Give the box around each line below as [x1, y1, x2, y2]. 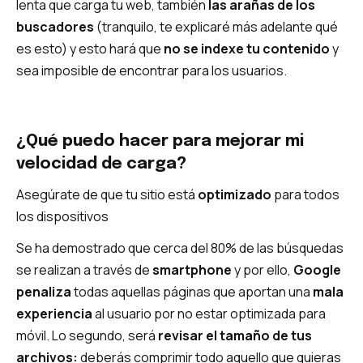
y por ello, [232, 261, 293, 280]
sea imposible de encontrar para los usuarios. [16, 61, 287, 79]
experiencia [16, 305, 92, 323]
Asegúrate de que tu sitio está [16, 185, 198, 203]
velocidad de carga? [16, 155, 186, 173]
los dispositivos [16, 207, 109, 225]
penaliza [16, 283, 71, 301]
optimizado [198, 185, 271, 203]
